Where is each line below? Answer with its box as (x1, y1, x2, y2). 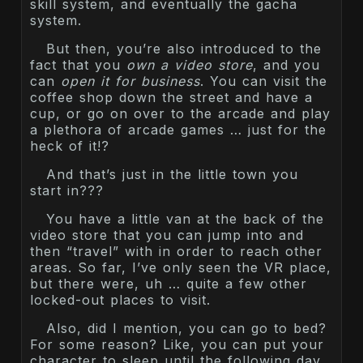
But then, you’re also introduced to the (46, 40, 322, 57)
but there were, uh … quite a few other (30, 275, 307, 292)
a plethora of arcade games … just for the (30, 121, 327, 138)
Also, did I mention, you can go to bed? (46, 319, 327, 336)
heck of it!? (30, 137, 109, 154)
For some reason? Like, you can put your (30, 335, 324, 352)
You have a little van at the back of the (46, 210, 324, 227)
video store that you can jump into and (30, 226, 304, 243)
